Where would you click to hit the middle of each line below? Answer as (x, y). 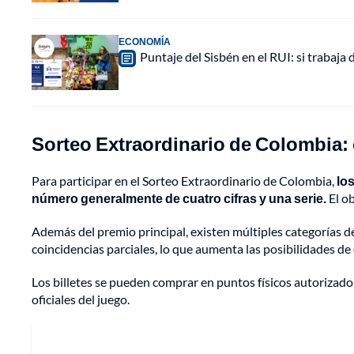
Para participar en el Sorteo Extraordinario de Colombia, (184, 181)
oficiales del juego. (81, 299)
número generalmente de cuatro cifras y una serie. (179, 198)
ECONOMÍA (145, 42)
